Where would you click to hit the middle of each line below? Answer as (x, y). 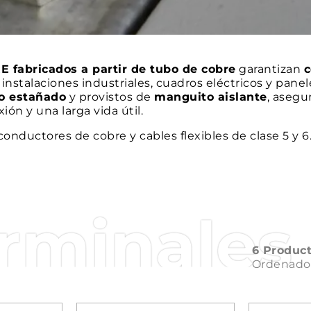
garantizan (270, 69)
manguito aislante (211, 97)
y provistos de (110, 97)
